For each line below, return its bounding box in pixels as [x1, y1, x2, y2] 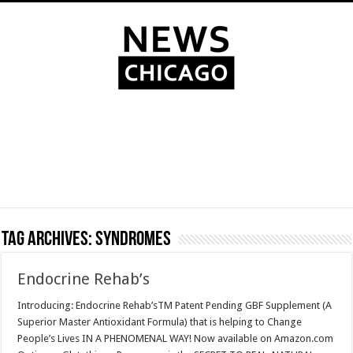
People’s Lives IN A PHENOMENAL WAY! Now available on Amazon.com [17, 333, 334, 344]
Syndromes [95, 229, 172, 251]
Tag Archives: [2, 229, 96, 251]
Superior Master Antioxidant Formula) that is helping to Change [17, 316, 303, 328]
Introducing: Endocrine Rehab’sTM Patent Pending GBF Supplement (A [17, 299, 333, 311]
